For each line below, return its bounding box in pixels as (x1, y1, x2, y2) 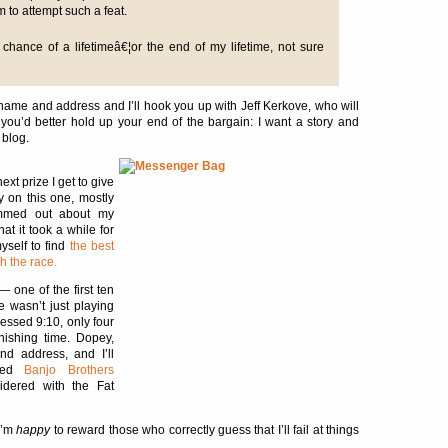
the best (69, 239, 115, 253)
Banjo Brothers (24, 363, 115, 377)
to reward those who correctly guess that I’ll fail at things (50, 423, 360, 437)
